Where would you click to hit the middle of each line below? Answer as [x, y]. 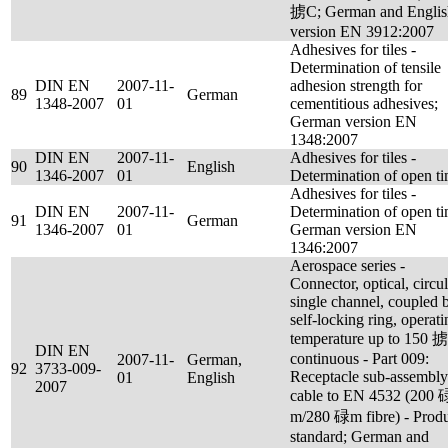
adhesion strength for [356, 85]
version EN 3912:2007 [362, 31]
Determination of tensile [365, 67]
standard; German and [359, 436]
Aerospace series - [347, 265]
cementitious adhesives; [364, 103]
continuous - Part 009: [359, 358]
